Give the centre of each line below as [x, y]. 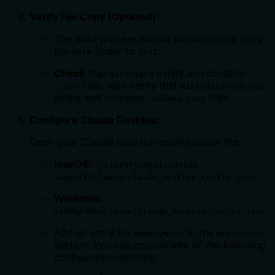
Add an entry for [94, 232]
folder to [115, 51]
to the [200, 232]
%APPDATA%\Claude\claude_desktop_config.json [160, 211]
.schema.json [176, 98]
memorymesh [158, 233]
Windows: [78, 198]
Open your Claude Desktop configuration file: [135, 141]
